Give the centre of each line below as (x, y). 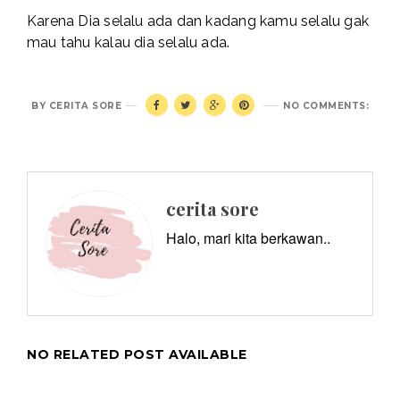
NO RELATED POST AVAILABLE (137, 355)
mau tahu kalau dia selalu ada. (129, 43)
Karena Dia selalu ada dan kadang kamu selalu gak (198, 21)
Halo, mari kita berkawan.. (248, 238)
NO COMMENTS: (326, 106)
